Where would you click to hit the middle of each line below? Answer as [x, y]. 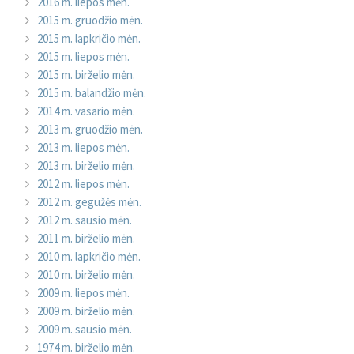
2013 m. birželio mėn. [86, 166]
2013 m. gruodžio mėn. [90, 130]
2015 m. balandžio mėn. [92, 93]
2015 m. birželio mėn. [86, 75]
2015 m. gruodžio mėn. [90, 21]
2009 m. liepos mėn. [83, 293]
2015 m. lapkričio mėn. [89, 39]
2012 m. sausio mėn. [85, 220]
